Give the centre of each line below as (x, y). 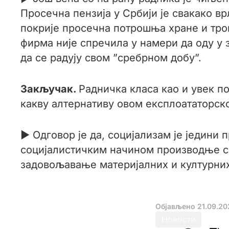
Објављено (176, 206)
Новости (178, 219)
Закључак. (50, 89)
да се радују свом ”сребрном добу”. (111, 58)
